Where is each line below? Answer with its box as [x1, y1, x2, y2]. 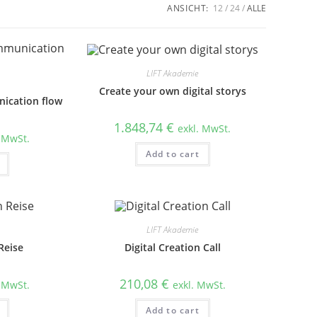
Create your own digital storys [98, 83, 246, 98]
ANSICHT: [167, 2, 209, 14]
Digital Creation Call [124, 241, 221, 255]
